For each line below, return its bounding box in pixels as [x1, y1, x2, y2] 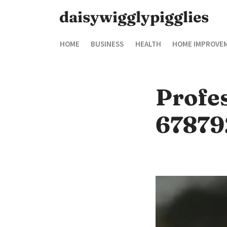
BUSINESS [91, 39, 124, 49]
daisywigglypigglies [59, 8, 209, 26]
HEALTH [135, 39, 161, 49]
